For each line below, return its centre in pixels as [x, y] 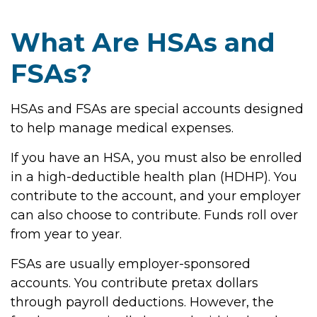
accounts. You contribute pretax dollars [134, 283]
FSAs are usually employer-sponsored [131, 264]
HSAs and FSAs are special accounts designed [157, 109]
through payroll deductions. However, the [142, 302]
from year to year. [66, 234]
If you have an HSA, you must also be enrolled [156, 158]
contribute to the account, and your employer [156, 196]
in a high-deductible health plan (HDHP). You [154, 177]
